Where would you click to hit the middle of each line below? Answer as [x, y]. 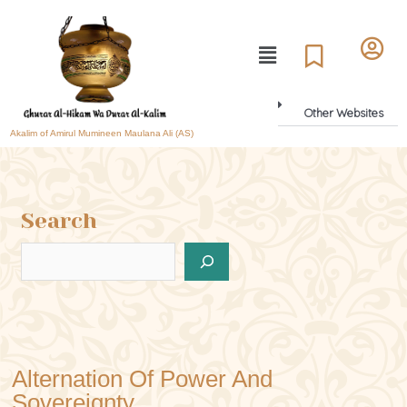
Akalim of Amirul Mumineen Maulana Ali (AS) [102, 134]
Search [59, 220]
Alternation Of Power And [142, 379]
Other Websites [344, 113]
